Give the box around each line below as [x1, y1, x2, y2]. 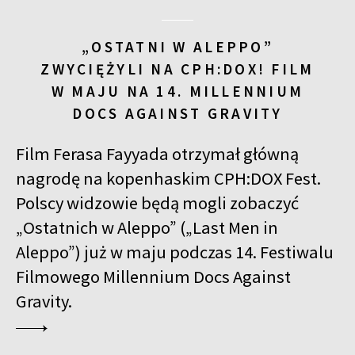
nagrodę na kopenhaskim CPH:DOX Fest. [16, 167, 321, 189]
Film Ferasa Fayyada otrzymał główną [16, 143, 299, 165]
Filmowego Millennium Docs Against [16, 265, 291, 288]
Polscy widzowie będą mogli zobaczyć [16, 192, 299, 214]
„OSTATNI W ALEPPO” [82, 36, 273, 56]
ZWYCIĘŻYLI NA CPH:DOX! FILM [40, 59, 315, 78]
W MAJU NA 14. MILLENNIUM [51, 81, 304, 101]
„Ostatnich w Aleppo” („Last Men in [16, 216, 278, 239]
